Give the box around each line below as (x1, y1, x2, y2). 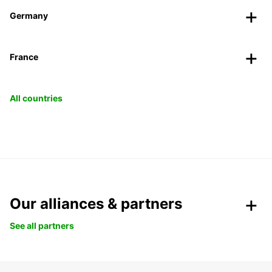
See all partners (10, 220, 74, 231)
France (10, 52, 38, 63)
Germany (10, 10, 48, 21)
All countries (10, 93, 63, 104)
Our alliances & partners (10, 195, 182, 213)
